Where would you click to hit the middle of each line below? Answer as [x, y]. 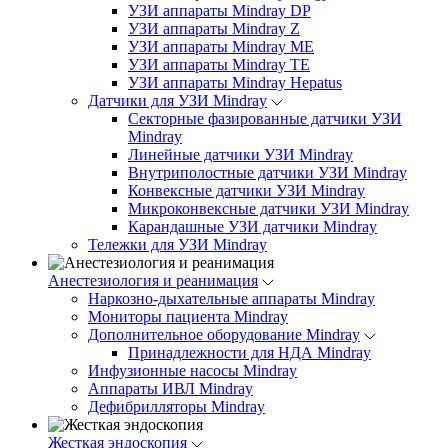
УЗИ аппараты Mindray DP [219, 10]
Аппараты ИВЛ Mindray [170, 388]
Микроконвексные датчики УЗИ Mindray [268, 208]
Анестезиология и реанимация [153, 280]
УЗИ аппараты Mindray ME [221, 46]
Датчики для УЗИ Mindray [177, 100]
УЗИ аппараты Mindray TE [219, 64]
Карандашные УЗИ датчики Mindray [252, 226]
